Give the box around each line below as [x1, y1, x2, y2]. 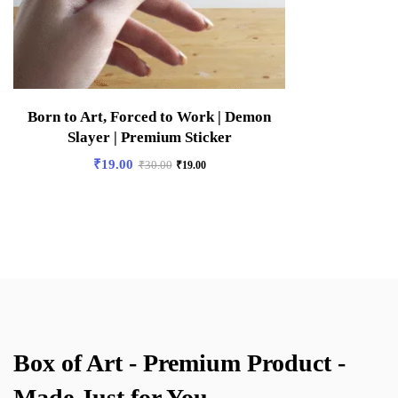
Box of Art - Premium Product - [13, 348, 346, 377]
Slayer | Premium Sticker [67, 128, 232, 146]
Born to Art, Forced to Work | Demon [28, 107, 271, 125]
